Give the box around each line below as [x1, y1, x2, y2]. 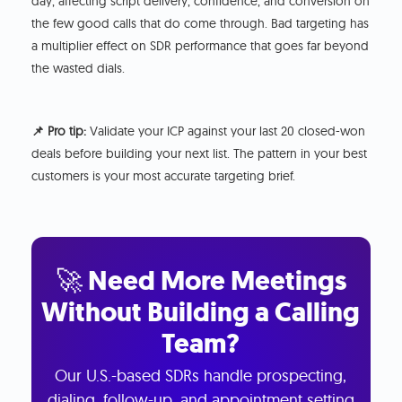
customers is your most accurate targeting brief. [31, 168, 296, 185]
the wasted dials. [31, 60, 126, 77]
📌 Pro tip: [31, 123, 87, 140]
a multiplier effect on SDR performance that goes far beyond [31, 38, 370, 55]
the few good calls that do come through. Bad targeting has [31, 15, 370, 32]
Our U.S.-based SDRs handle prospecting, [55, 365, 347, 387]
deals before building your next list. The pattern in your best [31, 145, 368, 162]
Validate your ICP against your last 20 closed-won [86, 123, 366, 140]
